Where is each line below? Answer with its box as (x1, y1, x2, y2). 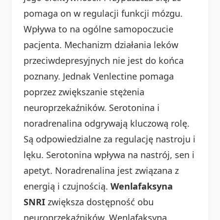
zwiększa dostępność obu (45, 195, 154, 208)
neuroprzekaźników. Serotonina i (24, 101, 160, 113)
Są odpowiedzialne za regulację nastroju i (24, 133, 195, 145)
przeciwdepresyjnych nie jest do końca (24, 54, 184, 66)
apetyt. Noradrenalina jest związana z (24, 164, 179, 176)
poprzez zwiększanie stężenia (24, 85, 144, 98)
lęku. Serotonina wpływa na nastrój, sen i (24, 148, 194, 161)
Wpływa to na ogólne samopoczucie (24, 23, 173, 35)
